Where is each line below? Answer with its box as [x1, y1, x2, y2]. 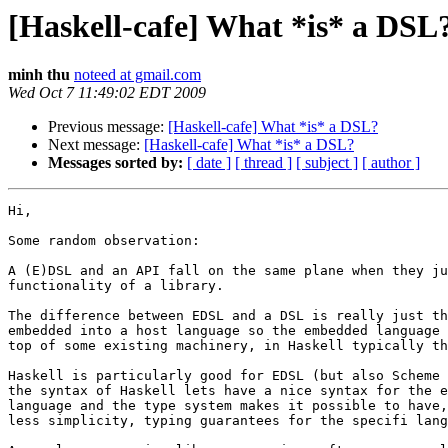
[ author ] [362, 154, 420, 172]
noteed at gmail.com [74, 66, 201, 84]
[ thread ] [235, 154, 292, 172]
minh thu [8, 66, 70, 84]
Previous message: [48, 118, 168, 136]
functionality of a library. [8, 278, 224, 294]
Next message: [48, 136, 144, 154]
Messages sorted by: [48, 154, 183, 172]
